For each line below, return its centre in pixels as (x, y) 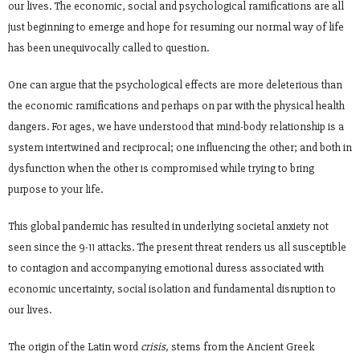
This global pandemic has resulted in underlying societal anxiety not (168, 226)
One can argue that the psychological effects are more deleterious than (175, 84)
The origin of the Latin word (74, 346)
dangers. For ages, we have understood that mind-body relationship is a (176, 126)
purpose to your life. (55, 189)
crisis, (155, 346)
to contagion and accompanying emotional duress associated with (166, 268)
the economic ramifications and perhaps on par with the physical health (176, 105)
